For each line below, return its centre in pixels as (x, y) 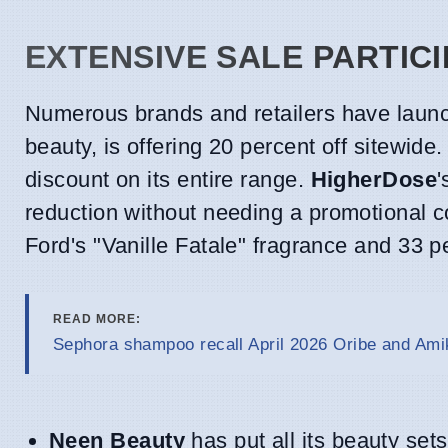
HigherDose (373, 180)
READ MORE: (97, 319)
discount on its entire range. (168, 180)
